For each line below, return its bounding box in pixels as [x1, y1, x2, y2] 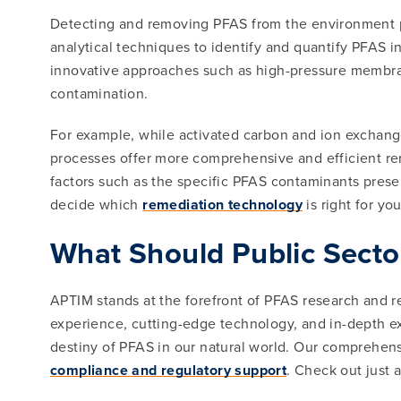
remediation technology [142, 194, 303, 215]
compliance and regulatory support [50, 360, 287, 380]
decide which [50, 194, 143, 215]
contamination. [50, 83, 149, 104]
